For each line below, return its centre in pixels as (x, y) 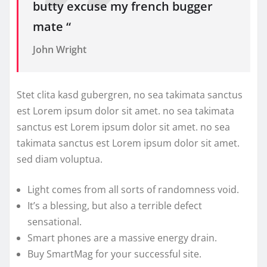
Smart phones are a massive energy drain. (122, 238)
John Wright (60, 49)
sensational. (55, 222)
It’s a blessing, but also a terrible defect (115, 206)
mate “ (52, 26)
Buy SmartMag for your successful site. (114, 254)
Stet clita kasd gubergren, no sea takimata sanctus (130, 95)
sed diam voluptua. (60, 159)
